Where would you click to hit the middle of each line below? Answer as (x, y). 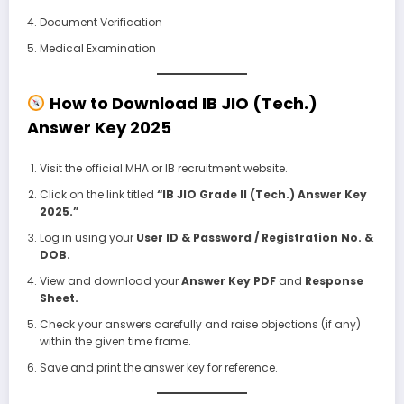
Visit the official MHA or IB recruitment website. (163, 169)
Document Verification (101, 22)
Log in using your (87, 238)
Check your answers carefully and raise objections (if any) (200, 325)
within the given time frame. (115, 342)
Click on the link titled (98, 195)
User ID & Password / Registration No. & (254, 238)
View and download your (110, 281)
